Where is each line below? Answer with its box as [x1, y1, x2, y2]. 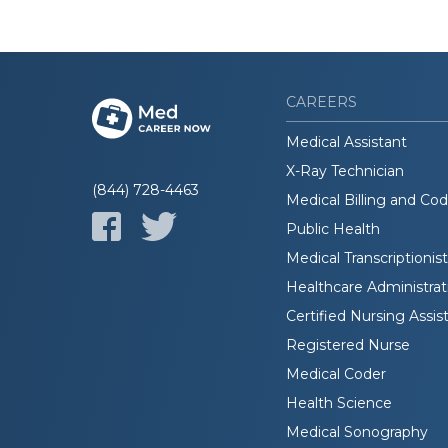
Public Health [286, 220, 380, 239]
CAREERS [286, 93, 357, 112]
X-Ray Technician [286, 162, 404, 181]
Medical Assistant [286, 133, 407, 152]
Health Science [286, 394, 392, 413]
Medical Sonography [286, 423, 428, 442]
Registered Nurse [286, 336, 410, 355]
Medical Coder [286, 365, 386, 384]
